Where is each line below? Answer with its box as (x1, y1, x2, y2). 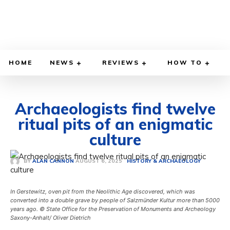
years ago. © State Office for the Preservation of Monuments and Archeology (10, 205, 216, 213)
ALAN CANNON (32, 158, 74, 165)
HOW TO (167, 59, 202, 67)
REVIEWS (102, 59, 139, 67)
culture (89, 130, 141, 150)
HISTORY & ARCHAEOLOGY (127, 158, 201, 165)
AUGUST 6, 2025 (75, 158, 122, 165)
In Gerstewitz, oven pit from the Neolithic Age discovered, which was (10, 188, 195, 196)
